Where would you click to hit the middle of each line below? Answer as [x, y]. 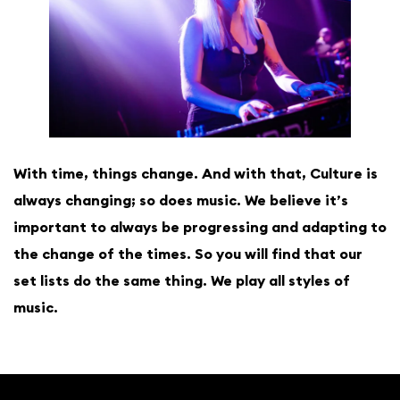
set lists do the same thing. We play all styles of [182, 281]
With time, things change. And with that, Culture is [196, 174]
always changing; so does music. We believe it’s [181, 200]
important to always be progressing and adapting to [200, 227]
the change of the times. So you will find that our [188, 254]
